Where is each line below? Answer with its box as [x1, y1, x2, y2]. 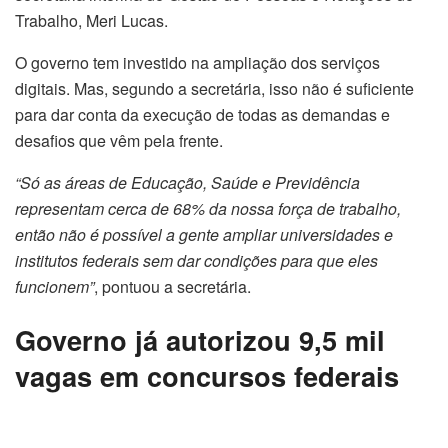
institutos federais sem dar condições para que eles [15, 248, 378, 272]
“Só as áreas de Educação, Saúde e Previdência [15, 170, 360, 194]
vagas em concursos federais [15, 356, 399, 396]
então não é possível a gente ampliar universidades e [15, 222, 393, 246]
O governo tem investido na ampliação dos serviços [15, 50, 380, 74]
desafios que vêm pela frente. [15, 128, 223, 152]
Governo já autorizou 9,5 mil [15, 320, 385, 360]
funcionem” [15, 274, 94, 298]
